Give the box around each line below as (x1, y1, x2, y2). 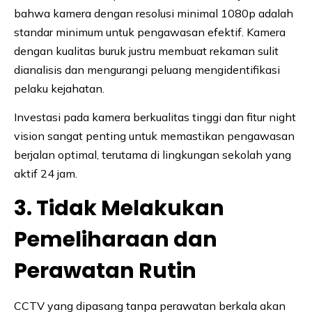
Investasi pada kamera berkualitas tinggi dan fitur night (14, 110, 296, 125)
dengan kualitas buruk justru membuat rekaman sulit (14, 44, 279, 58)
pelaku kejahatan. (14, 81, 104, 96)
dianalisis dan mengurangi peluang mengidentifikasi (14, 63, 280, 77)
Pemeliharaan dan (14, 225, 217, 255)
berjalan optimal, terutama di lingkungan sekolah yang (14, 148, 291, 162)
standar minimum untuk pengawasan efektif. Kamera (14, 25, 286, 40)
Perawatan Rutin (14, 256, 196, 286)
